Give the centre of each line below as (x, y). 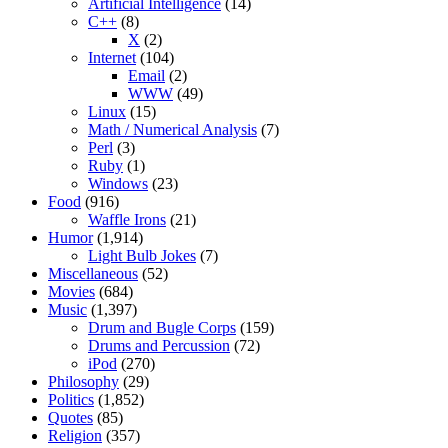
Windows (118, 184)
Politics (71, 400)
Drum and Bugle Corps (162, 328)
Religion (75, 436)
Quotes (70, 418)
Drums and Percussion (159, 346)
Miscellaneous (93, 274)
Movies (71, 292)
